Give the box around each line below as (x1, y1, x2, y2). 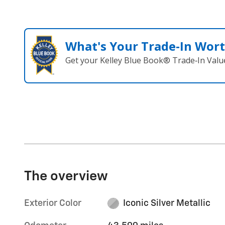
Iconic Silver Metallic (123, 198, 210, 208)
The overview (24, 169, 108, 183)
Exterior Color (24, 198, 81, 208)
